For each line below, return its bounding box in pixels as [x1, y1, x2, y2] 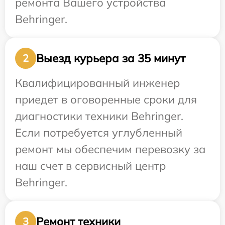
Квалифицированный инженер [15, 76, 180, 90]
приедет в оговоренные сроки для [15, 92, 197, 107]
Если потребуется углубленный [15, 126, 182, 140]
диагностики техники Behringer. [15, 109, 183, 124]
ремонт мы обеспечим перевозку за [15, 142, 205, 157]
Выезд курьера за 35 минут [36, 51, 185, 65]
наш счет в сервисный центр [15, 159, 166, 173]
